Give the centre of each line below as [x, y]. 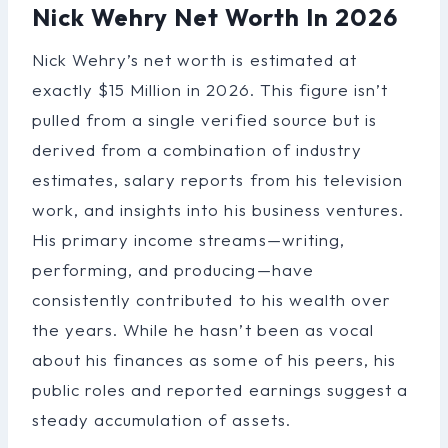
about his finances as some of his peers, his [214, 359]
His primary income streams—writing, [188, 239]
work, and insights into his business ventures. [218, 209]
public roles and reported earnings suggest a [220, 389]
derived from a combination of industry [197, 149]
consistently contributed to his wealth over [211, 299]
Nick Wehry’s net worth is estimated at [194, 59]
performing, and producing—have [173, 269]
